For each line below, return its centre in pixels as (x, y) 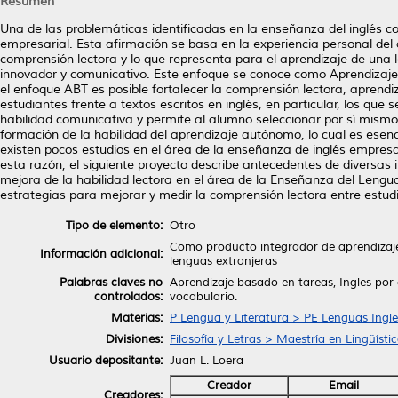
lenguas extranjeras (223, 261)
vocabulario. (203, 296)
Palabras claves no (111, 282)
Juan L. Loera (207, 360)
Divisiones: (134, 339)
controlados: (128, 296)
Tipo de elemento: (114, 225)
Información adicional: (101, 254)
